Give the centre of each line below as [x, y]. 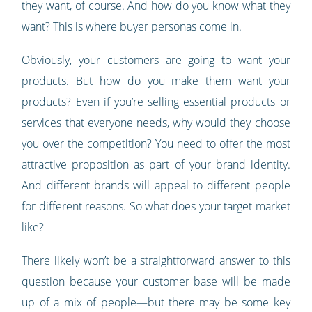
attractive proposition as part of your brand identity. [156, 165]
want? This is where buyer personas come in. [132, 27]
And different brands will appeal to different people [156, 186]
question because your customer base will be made [156, 282]
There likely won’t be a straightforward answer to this [156, 261]
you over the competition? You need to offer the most [156, 144]
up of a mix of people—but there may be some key [156, 303]
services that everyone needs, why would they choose [156, 123]
